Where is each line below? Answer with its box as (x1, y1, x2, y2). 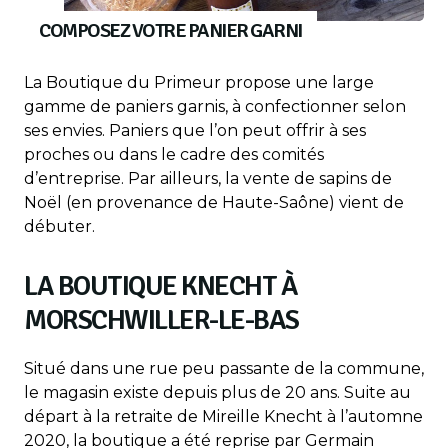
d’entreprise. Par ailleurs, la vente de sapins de (24, 168, 392, 188)
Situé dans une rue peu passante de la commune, (24, 358, 424, 378)
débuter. (24, 216, 95, 236)
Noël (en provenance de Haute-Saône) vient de (24, 192, 404, 212)
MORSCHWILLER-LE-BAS (24, 302, 299, 337)
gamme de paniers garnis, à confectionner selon (24, 96, 406, 116)
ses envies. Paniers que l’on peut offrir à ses (24, 120, 366, 140)
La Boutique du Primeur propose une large (24, 72, 374, 92)
